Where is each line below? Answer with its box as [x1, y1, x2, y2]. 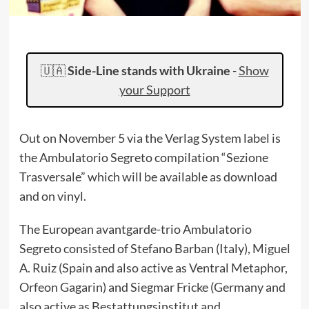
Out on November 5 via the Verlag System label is [19, 130, 281, 146]
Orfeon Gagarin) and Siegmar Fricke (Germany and [19, 279, 286, 295]
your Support [119, 81, 190, 97]
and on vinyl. [19, 188, 86, 203]
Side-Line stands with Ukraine [67, 62, 230, 78]
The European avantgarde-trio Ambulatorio [19, 221, 252, 237]
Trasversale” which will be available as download [19, 168, 277, 184]
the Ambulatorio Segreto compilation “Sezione [19, 149, 268, 165]
